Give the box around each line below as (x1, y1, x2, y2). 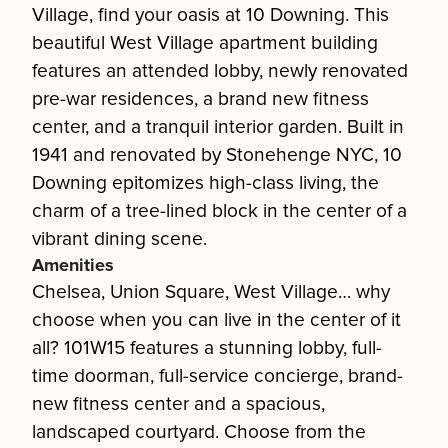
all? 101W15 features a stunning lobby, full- (32, 336, 382, 360)
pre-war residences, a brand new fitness (32, 87, 369, 111)
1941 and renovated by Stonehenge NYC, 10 (32, 143, 402, 167)
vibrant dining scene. (32, 227, 207, 251)
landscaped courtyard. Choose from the (32, 420, 366, 444)
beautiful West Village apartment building (32, 31, 378, 55)
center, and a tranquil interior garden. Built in (32, 115, 404, 139)
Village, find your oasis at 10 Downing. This (32, 3, 389, 27)
